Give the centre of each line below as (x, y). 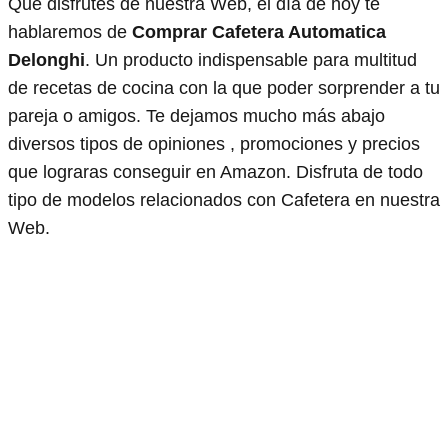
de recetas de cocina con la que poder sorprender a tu (224, 87)
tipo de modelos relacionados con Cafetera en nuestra (224, 199)
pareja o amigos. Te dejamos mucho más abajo (196, 115)
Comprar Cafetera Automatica (259, 31)
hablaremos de (70, 31)
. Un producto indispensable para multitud (251, 59)
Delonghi (46, 59)
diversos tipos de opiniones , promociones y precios (214, 143)
